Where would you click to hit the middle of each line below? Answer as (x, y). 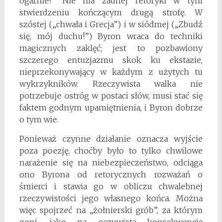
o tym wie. (39, 119)
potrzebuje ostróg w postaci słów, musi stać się (111, 95)
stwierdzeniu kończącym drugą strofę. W (111, 12)
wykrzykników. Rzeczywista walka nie (111, 83)
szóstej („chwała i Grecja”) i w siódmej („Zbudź (111, 24)
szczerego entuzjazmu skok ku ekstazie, (111, 60)
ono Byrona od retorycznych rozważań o (111, 174)
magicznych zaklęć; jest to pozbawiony (111, 48)
